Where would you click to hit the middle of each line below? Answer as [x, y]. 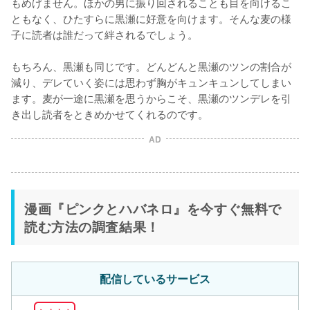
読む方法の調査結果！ [92, 227]
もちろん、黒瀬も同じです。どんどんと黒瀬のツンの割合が [151, 66]
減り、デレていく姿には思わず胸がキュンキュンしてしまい [151, 82]
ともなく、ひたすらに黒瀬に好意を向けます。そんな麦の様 [151, 18]
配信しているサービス [155, 279]
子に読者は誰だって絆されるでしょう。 [104, 34]
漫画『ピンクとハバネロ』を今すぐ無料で [153, 209]
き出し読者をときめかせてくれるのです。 [110, 114]
